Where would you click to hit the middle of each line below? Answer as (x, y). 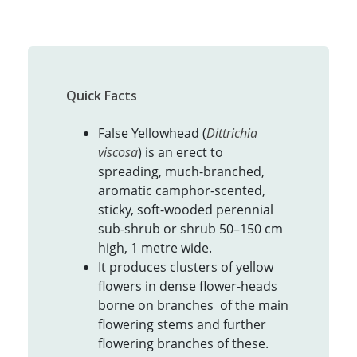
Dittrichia (232, 133)
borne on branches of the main (193, 305)
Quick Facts (102, 96)
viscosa (118, 152)
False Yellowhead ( (152, 133)
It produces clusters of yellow (186, 267)
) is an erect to (180, 152)
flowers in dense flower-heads (188, 286)
